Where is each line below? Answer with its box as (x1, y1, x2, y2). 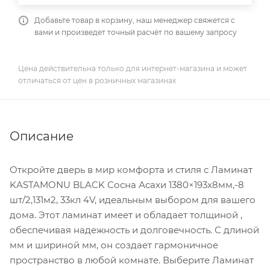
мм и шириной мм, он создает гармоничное (10, 239, 218, 251)
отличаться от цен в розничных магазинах (18, 75, 176, 85)
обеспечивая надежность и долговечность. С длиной (10, 224, 259, 236)
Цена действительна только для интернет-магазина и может (18, 63, 247, 73)
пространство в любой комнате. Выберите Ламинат (10, 254, 254, 266)
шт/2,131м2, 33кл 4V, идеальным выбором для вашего (10, 193, 256, 206)
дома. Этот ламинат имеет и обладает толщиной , (10, 209, 242, 221)
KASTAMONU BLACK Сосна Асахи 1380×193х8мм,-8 (10, 178, 244, 190)
